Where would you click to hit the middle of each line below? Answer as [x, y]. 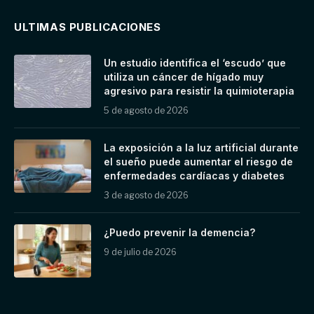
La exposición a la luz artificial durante [201, 147]
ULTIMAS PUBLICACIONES [88, 27]
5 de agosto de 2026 [146, 110]
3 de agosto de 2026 [146, 195]
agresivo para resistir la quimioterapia [199, 90]
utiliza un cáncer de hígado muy [184, 76]
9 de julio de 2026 [140, 252]
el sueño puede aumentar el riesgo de [198, 161]
